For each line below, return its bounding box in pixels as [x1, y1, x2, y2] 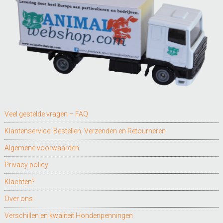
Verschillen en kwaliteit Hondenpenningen [4, 211, 133, 220]
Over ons [4, 194, 33, 203]
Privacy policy [4, 160, 48, 169]
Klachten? [4, 177, 35, 186]
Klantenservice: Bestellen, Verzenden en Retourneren [4, 126, 166, 135]
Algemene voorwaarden [4, 143, 79, 152]
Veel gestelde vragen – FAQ [4, 110, 88, 118]
